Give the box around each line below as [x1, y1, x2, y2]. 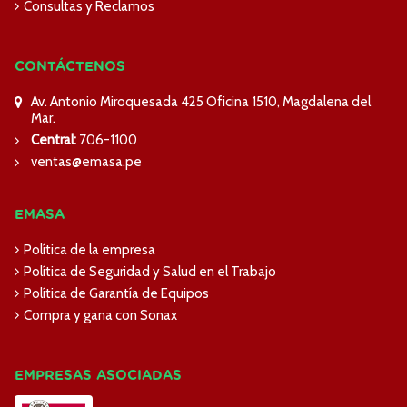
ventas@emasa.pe [31, 154, 142, 170]
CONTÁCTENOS [15, 60, 125, 74]
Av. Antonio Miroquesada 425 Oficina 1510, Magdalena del [31, 94, 371, 110]
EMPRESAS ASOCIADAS [15, 369, 182, 382]
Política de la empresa [24, 242, 155, 258]
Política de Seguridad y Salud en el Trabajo [24, 263, 276, 280]
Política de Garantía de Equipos [24, 285, 209, 302]
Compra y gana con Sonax [24, 307, 177, 323]
